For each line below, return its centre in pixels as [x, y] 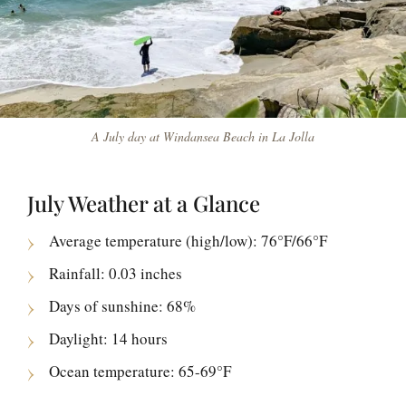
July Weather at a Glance [144, 203]
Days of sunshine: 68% [122, 306]
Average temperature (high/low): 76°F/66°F [188, 241]
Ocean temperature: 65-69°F [140, 372]
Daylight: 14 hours [108, 339]
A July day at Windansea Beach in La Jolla [203, 137]
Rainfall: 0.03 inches [116, 274]
